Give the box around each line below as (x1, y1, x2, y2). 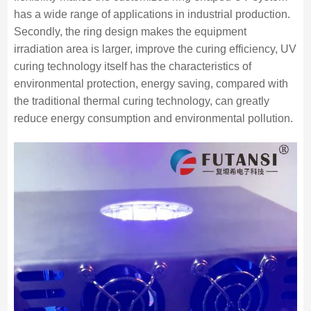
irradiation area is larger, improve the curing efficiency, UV (13, 43, 296, 55)
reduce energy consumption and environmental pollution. (13, 112, 293, 124)
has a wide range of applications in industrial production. (13, 8, 290, 20)
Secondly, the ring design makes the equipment (13, 26, 246, 37)
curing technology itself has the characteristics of (13, 60, 251, 72)
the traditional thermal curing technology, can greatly (13, 95, 269, 107)
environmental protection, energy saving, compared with (13, 78, 288, 90)
